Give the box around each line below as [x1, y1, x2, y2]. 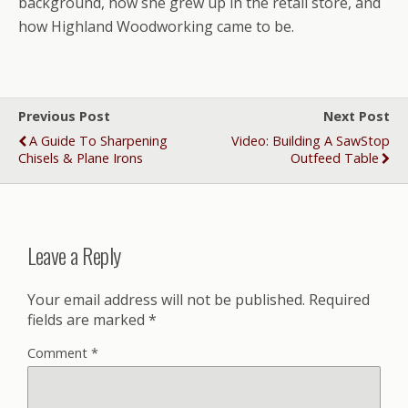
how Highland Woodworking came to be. [18, 16, 294, 36]
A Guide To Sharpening [29, 132, 168, 149]
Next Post [323, 107, 390, 125]
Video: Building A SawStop [231, 132, 390, 149]
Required [309, 289, 370, 310]
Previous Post [18, 107, 110, 125]
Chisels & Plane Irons [18, 149, 143, 167]
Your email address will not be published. [27, 289, 305, 310]
